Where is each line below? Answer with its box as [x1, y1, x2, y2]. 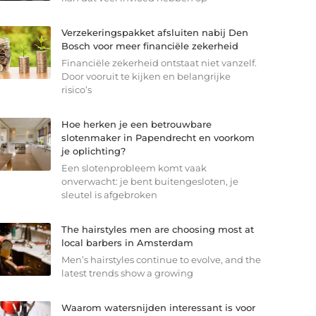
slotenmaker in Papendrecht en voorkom [61, 131, 255, 143]
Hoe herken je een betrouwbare [61, 118, 212, 130]
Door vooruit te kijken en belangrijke [61, 70, 231, 82]
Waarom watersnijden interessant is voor [61, 301, 255, 313]
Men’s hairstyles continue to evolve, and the [61, 253, 261, 265]
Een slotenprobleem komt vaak [61, 162, 207, 174]
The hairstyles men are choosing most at [61, 223, 254, 235]
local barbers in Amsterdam [61, 236, 193, 248]
